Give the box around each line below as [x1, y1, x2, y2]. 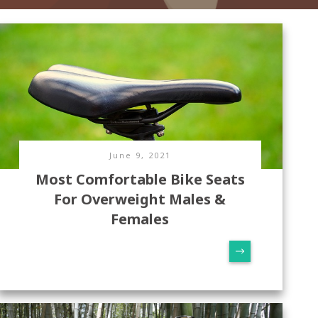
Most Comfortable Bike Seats [35, 169, 245, 189]
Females [111, 209, 170, 229]
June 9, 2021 [109, 149, 171, 160]
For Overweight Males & [54, 189, 226, 209]
